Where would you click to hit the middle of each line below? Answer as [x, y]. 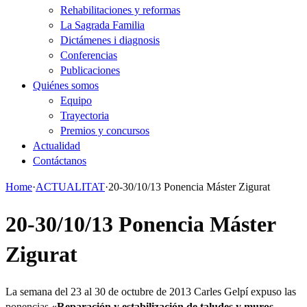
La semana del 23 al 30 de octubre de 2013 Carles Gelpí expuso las [151, 291]
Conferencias [89, 55]
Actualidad [57, 146]
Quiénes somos [66, 85]
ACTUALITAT [70, 187]
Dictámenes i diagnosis [110, 40]
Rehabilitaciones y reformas [120, 10]
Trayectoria [85, 115]
